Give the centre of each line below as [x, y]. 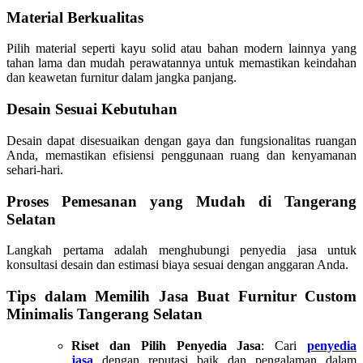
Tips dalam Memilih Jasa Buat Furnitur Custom [181, 297]
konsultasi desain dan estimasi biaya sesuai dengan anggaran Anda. [177, 265]
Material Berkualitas [75, 17]
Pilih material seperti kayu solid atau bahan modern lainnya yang [181, 49]
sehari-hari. [35, 169]
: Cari [284, 345]
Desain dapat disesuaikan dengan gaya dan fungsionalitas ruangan [181, 140]
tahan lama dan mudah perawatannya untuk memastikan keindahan [181, 63]
